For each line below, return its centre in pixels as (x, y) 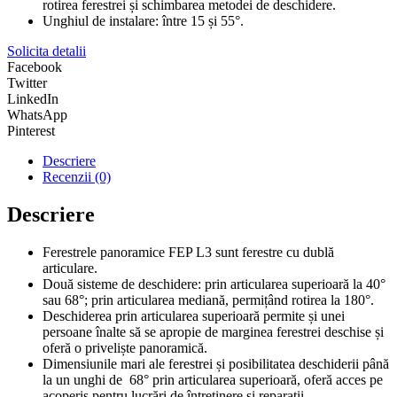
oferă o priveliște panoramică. (125, 347)
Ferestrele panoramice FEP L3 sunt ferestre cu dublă (188, 252)
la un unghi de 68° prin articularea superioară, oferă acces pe (213, 379)
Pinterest (31, 130)
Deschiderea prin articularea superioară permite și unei (194, 315)
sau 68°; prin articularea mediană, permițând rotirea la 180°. (208, 300)
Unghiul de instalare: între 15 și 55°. (143, 20)
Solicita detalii (47, 51)
